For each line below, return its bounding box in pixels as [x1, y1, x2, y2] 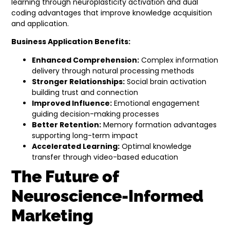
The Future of [11, 166, 119, 186]
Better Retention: [32, 119, 102, 130]
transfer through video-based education [32, 151, 179, 162]
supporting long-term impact [32, 130, 139, 141]
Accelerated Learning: [32, 141, 120, 151]
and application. [11, 18, 69, 29]
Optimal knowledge [120, 141, 192, 151]
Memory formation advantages [101, 119, 217, 130]
